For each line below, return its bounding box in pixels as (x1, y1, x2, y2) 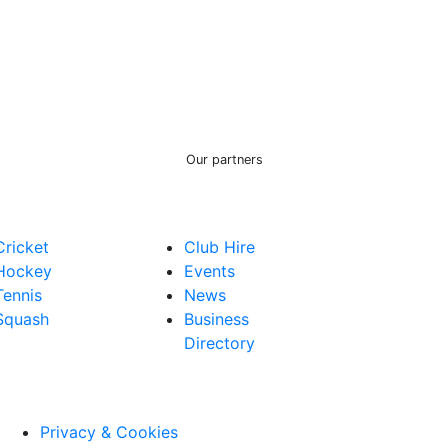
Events (184, 260, 235, 281)
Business (184, 308, 249, 329)
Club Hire (184, 236, 255, 257)
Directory (184, 332, 255, 353)
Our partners (185, 152, 263, 167)
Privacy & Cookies (40, 421, 178, 442)
